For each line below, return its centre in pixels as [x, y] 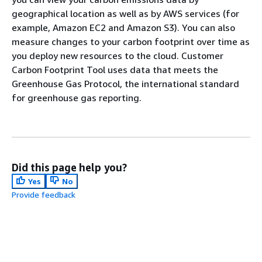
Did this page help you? [69, 168]
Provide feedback [44, 195]
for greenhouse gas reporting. [77, 98]
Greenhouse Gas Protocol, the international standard [125, 84]
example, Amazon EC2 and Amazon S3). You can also [123, 28]
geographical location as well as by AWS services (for [125, 14]
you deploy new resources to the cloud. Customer [118, 56]
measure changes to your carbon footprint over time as [131, 42]
